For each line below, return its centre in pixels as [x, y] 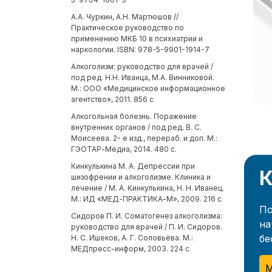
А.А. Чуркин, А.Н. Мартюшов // [125, 17]
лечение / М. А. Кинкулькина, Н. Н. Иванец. [148, 188]
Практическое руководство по [127, 28]
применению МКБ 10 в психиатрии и [137, 39]
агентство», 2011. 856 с [112, 100]
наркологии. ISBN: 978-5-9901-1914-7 [140, 50]
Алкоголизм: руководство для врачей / [142, 67]
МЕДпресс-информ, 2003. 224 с [130, 249]
